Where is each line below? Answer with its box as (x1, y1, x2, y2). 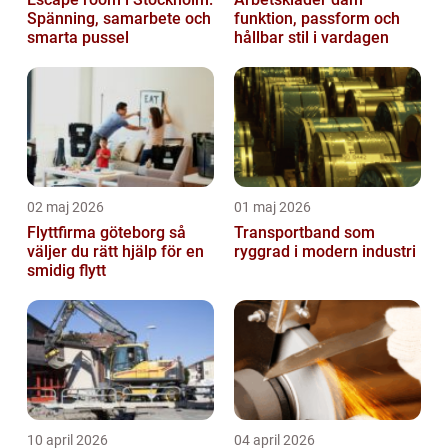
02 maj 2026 (27, 199, 104, 216)
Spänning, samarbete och (27, 9, 211, 29)
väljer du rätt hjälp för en (27, 242, 204, 262)
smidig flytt (27, 261, 106, 281)
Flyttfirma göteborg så (27, 223, 169, 243)
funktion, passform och (234, 9, 400, 29)
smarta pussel (27, 28, 129, 48)
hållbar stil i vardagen (234, 28, 389, 48)
